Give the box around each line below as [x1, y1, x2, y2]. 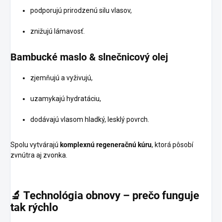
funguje [162, 189, 199, 202]
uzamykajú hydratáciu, [30, 95, 101, 103]
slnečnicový [98, 51, 152, 63]
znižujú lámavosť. [30, 27, 85, 36]
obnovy [86, 189, 123, 202]
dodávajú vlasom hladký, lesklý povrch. [30, 115, 149, 124]
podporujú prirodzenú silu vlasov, [30, 6, 132, 15]
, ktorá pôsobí [152, 141, 193, 149]
